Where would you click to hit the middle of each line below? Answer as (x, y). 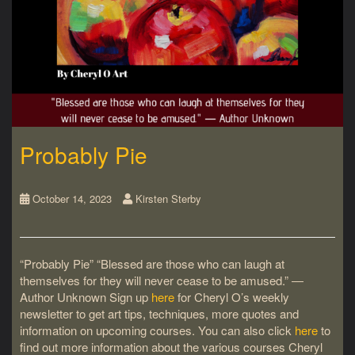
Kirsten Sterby (168, 198)
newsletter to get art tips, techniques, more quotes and (159, 313)
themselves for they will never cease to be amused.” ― (162, 280)
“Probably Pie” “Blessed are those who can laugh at (152, 263)
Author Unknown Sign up (86, 297)
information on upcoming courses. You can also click (157, 330)
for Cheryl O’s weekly (232, 297)
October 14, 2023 (72, 198)
